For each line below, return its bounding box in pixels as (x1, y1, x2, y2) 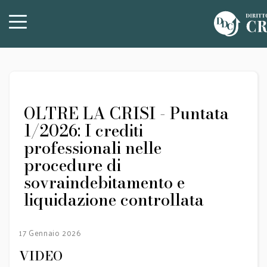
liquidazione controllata (24, 188, 204, 212)
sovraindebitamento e (24, 170, 185, 195)
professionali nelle (24, 136, 162, 160)
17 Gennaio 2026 (19, 226, 82, 240)
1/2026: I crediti (24, 119, 143, 143)
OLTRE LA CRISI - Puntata (24, 101, 229, 126)
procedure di (24, 153, 121, 178)
